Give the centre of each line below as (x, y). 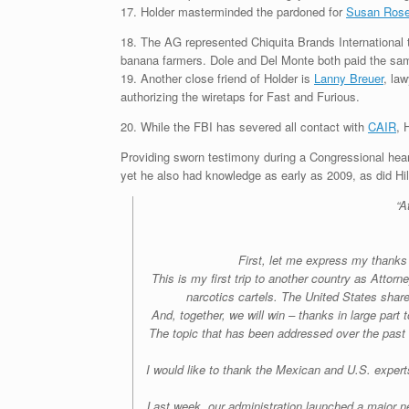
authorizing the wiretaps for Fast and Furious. (240, 96)
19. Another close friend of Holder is (217, 78)
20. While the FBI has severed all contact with (244, 126)
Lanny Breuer (349, 78)
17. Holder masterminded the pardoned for (233, 11)
